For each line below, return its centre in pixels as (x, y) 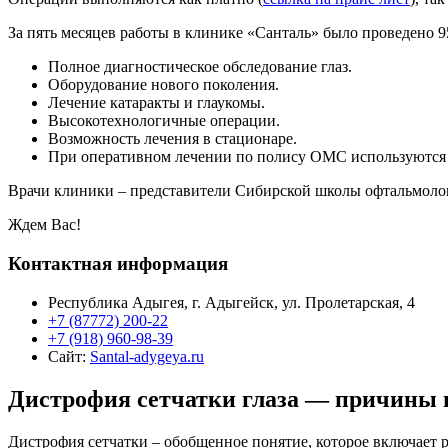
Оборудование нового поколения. (163, 85)
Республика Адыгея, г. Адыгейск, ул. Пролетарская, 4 (231, 302)
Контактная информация (118, 263)
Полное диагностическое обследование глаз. (200, 67)
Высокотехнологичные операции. (164, 121)
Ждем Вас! (44, 225)
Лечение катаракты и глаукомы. (156, 103)
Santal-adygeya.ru (147, 356)
